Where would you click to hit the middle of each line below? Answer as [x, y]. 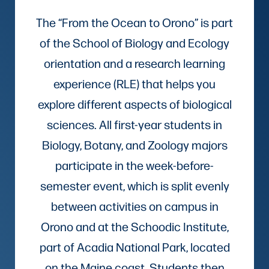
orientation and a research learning [134, 63]
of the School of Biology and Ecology [134, 42]
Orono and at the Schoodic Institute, [134, 226]
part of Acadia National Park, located [134, 246]
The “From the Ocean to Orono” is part [134, 22]
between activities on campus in [134, 206]
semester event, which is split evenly [134, 185]
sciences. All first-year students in [134, 124]
